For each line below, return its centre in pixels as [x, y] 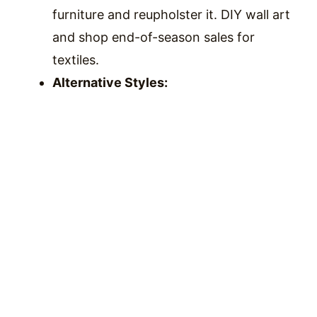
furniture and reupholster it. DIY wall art [171, 14]
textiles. [76, 59]
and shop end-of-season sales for [154, 37]
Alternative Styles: [110, 82]
